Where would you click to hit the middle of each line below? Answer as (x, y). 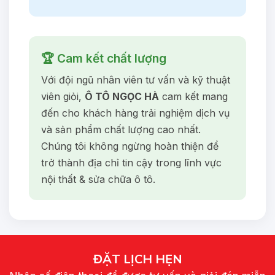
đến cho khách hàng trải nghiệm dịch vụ (135, 113)
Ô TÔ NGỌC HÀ (122, 96)
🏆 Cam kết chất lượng (104, 58)
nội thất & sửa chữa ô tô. (98, 179)
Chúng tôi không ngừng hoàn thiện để (130, 146)
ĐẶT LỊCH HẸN (137, 258)
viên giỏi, (63, 96)
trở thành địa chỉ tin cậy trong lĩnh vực (131, 162)
